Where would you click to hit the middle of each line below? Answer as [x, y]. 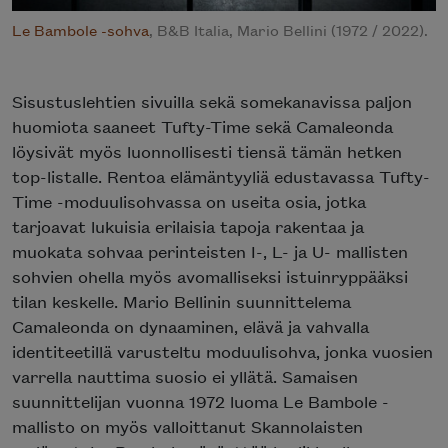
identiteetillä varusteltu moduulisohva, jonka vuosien [222, 350]
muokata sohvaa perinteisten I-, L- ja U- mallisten [210, 250]
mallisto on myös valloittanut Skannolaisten [187, 425]
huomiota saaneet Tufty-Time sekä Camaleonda [202, 125]
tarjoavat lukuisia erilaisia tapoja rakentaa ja [188, 225]
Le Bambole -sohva [80, 29]
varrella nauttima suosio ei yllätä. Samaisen [185, 375]
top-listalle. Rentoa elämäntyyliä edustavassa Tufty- [221, 175]
